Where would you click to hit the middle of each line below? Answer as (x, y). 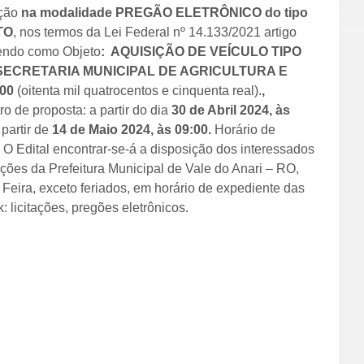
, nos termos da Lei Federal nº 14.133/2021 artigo (154, 32)
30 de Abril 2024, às (230, 110)
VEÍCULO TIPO (255, 52)
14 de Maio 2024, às (113, 130)
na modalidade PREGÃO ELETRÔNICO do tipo (164, 13)
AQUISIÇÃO (147, 52)
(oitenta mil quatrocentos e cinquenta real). (137, 91)
